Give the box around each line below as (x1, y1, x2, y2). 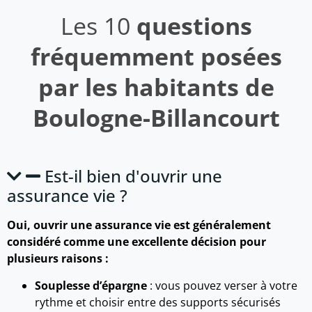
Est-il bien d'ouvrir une (45, 164, 222, 188)
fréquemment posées (30, 40, 282, 73)
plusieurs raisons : (7, 251, 109, 267)
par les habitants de (38, 71, 274, 104)
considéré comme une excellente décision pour (7, 234, 266, 250)
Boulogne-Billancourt (32, 102, 280, 134)
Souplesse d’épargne (35, 277, 147, 293)
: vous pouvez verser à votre (147, 277, 297, 293)
